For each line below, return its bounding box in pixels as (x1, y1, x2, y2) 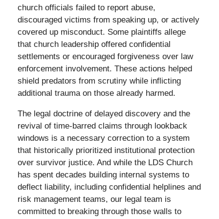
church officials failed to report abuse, (17, 2, 155, 12)
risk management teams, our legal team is (17, 194, 171, 204)
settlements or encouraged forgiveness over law (17, 51, 193, 61)
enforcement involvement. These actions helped (17, 64, 192, 73)
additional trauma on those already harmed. (17, 88, 175, 98)
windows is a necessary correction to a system (17, 133, 190, 143)
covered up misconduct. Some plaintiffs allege (17, 27, 186, 37)
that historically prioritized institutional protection (17, 145, 195, 155)
